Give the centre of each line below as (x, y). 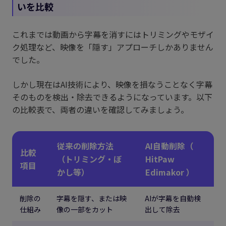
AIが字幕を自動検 (173, 199)
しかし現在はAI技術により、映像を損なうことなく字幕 (112, 84)
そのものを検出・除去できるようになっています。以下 (112, 97)
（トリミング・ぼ (89, 159)
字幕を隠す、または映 (92, 199)
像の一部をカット (85, 210)
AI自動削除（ (169, 146)
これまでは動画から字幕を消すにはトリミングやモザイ (113, 35)
